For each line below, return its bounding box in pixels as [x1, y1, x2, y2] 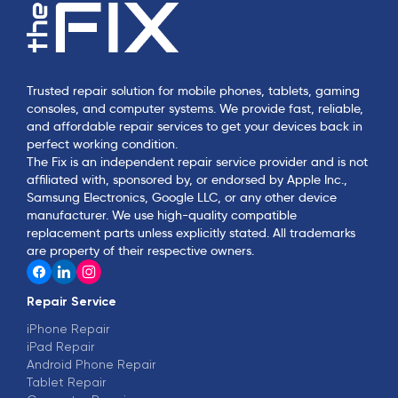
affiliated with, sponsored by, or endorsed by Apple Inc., [27, 171, 347, 187]
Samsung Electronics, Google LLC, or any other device [27, 188, 337, 205]
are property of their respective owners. [27, 242, 254, 259]
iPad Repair [27, 338, 94, 354]
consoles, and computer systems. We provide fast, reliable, [27, 99, 363, 116]
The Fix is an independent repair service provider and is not [27, 153, 368, 170]
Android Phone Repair [27, 356, 155, 371]
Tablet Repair [27, 374, 106, 389]
